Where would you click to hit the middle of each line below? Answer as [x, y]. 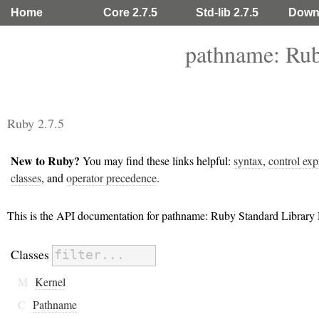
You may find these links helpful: [157, 160]
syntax [248, 160]
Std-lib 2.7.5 [227, 12]
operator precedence [111, 177]
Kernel [50, 281]
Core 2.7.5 [130, 12]
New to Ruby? [45, 160]
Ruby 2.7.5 [36, 123]
